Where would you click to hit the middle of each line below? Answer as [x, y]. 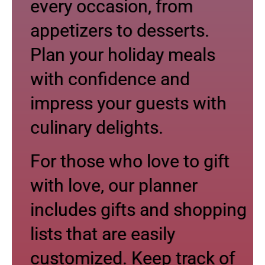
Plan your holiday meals [123, 54]
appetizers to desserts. [120, 30]
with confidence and [110, 79]
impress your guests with [128, 103]
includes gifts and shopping [138, 209]
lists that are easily [103, 234]
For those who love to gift [130, 161]
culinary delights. [97, 127]
